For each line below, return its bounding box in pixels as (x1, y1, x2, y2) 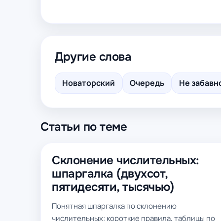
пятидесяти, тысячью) (52, 180, 174, 194)
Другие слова (55, 49, 132, 64)
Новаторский (62, 77, 115, 88)
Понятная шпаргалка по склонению (52, 201, 177, 211)
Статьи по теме (40, 119, 127, 134)
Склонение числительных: (52, 153, 199, 168)
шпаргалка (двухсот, (52, 166, 168, 181)
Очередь (130, 77, 164, 88)
